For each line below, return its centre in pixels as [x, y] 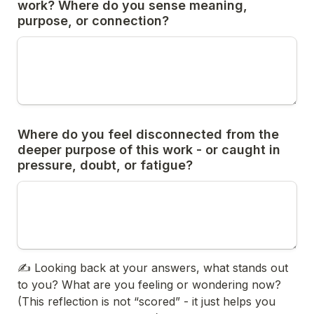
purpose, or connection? [93, 21]
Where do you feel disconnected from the [148, 134]
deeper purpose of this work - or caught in [149, 150]
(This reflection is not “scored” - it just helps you [146, 301]
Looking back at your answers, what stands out [161, 268]
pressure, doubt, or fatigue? [105, 165]
